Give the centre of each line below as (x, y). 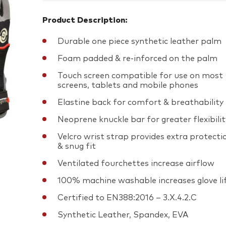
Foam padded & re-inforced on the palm (137, 59)
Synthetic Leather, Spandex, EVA (123, 215)
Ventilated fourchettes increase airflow (136, 163)
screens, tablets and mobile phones (128, 85)
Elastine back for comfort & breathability (140, 102)
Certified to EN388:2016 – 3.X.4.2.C (127, 198)
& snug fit (77, 146)
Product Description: (85, 20)
